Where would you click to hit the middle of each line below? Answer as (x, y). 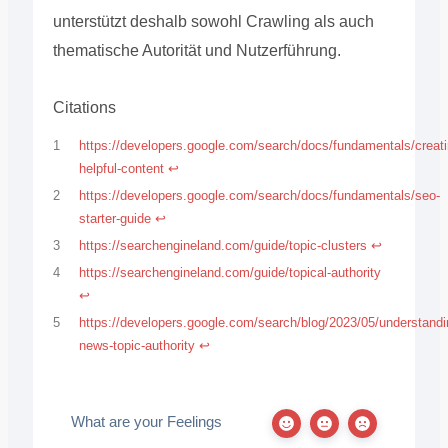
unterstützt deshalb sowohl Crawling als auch (213, 21)
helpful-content (122, 169)
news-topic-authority (137, 345)
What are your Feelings (146, 421)
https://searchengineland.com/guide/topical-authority (230, 272)
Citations (84, 107)
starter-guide (115, 219)
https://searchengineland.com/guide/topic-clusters (223, 245)
